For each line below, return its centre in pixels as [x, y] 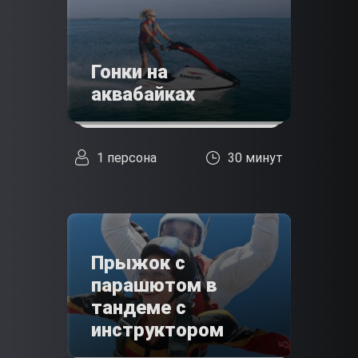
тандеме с [139, 308]
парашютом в [154, 286]
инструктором [157, 330]
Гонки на [129, 72]
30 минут [255, 157]
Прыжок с [138, 263]
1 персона [127, 157]
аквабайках [143, 95]
